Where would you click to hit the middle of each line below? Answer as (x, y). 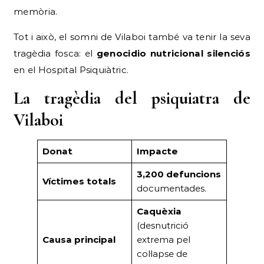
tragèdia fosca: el (55, 53)
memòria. (36, 11)
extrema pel (163, 239)
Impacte (157, 151)
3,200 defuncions (179, 174)
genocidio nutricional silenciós (173, 53)
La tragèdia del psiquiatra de (132, 98)
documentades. (171, 188)
